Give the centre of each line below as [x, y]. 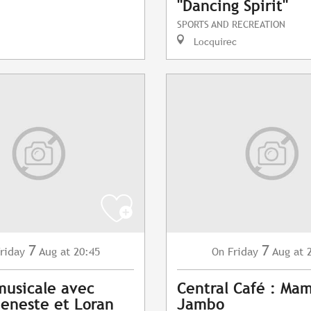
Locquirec [214, 42]
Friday [243, 252]
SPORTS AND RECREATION [231, 24]
